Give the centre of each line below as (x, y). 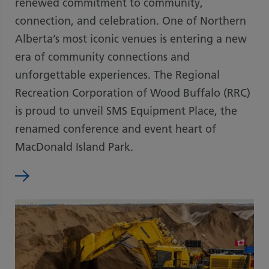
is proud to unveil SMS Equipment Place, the (126, 111)
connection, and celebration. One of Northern (131, 21)
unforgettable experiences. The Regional (117, 75)
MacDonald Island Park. (74, 147)
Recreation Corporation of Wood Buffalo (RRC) (133, 93)
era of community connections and (102, 57)
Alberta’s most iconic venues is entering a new (131, 39)
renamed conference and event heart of (116, 129)
